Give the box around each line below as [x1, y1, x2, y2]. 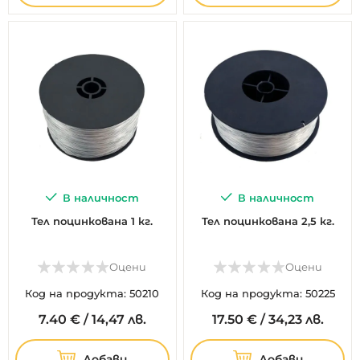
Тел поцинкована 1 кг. [31, 214, 153, 227]
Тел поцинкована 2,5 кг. [201, 214, 334, 227]
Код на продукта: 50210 [25, 286, 160, 300]
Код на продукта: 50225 [200, 286, 335, 300]
